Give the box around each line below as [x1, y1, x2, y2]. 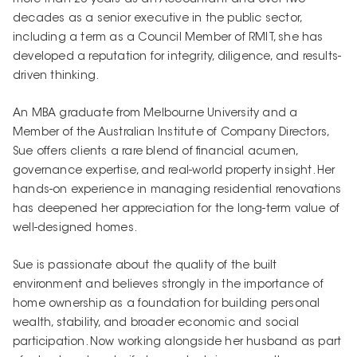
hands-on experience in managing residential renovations [13, 185, 342, 197]
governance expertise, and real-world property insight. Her [13, 166, 335, 178]
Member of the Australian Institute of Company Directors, [13, 127, 329, 139]
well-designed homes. [13, 223, 137, 235]
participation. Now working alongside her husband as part [13, 337, 342, 349]
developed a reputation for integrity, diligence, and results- [13, 51, 342, 63]
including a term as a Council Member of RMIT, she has [13, 32, 324, 44]
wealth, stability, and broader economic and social [13, 318, 300, 330]
